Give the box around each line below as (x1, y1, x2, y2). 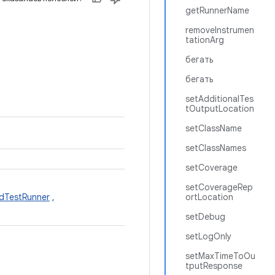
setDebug (185, 211, 225, 222)
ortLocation (185, 192, 233, 203)
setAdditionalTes (185, 93, 254, 104)
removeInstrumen (185, 25, 254, 36)
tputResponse (185, 260, 242, 271)
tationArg (185, 34, 224, 45)
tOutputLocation (185, 103, 254, 114)
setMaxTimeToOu (185, 250, 255, 261)
